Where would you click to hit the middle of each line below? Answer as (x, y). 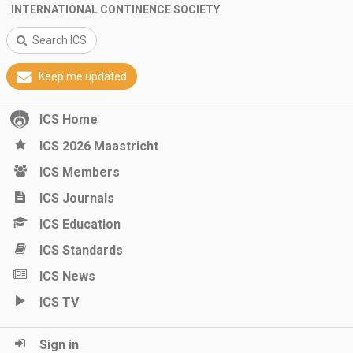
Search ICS (59, 40)
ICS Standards (81, 250)
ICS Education (80, 224)
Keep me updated (83, 76)
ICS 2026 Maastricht (99, 146)
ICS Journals (77, 198)
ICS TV (59, 302)
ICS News (67, 276)
